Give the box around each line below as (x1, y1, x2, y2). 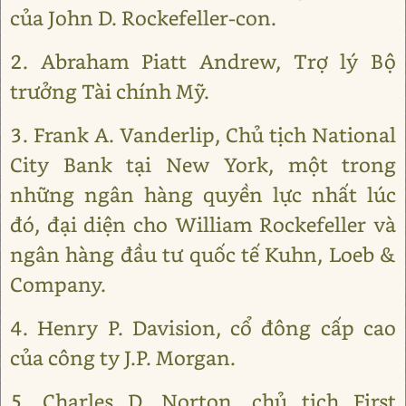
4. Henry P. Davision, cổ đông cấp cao (10, 314, 396, 341)
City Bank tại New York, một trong (10, 151, 396, 178)
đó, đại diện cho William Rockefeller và (10, 211, 396, 237)
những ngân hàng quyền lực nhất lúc (10, 181, 396, 208)
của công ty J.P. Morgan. (10, 344, 236, 371)
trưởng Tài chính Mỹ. (10, 78, 209, 104)
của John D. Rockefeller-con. (10, 5, 276, 31)
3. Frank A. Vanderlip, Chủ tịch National (10, 121, 396, 148)
